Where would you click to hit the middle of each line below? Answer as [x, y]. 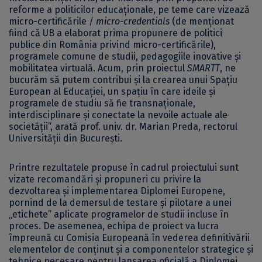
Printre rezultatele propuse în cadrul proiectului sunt [124, 167]
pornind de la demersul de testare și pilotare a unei [120, 202]
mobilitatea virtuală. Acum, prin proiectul [98, 68]
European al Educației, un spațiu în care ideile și [112, 91]
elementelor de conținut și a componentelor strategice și [131, 249]
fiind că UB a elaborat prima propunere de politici [116, 33]
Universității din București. [65, 138]
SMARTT [204, 68]
